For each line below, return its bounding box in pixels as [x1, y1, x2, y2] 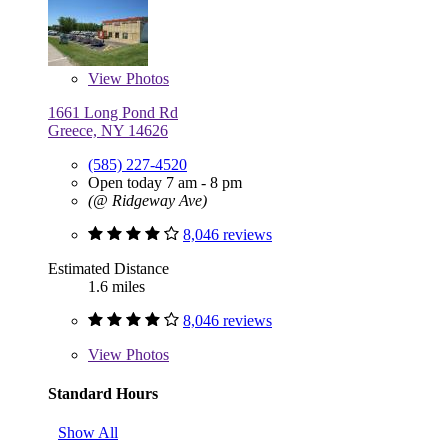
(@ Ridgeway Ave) [88, 191, 207, 209]
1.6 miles [88, 277, 145, 295]
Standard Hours [48, 384, 158, 402]
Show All [58, 424, 118, 442]
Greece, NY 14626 [48, 121, 168, 139]
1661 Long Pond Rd [48, 103, 178, 121]
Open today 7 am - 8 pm [88, 173, 242, 191]
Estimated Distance [48, 259, 169, 277]
